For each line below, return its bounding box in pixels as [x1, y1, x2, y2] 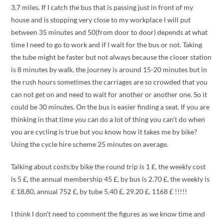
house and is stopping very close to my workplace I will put [11, 15, 191, 24]
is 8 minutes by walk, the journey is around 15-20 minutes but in [11, 65, 208, 74]
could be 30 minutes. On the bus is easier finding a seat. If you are [11, 103, 210, 111]
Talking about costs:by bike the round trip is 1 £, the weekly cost [11, 162, 206, 171]
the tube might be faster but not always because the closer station [11, 53, 212, 61]
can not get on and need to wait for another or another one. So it [11, 90, 208, 99]
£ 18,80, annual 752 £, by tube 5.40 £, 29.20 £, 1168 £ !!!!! [11, 187, 188, 196]
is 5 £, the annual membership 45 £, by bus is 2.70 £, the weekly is [11, 175, 210, 183]
